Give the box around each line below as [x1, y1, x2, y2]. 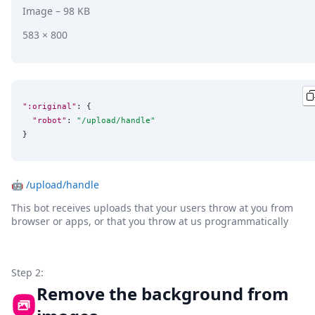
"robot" [32, 115, 67, 126]
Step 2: [11, 265, 44, 279]
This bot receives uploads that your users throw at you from [11, 200, 293, 214]
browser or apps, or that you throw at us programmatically [11, 214, 288, 228]
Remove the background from [37, 281, 289, 305]
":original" [22, 101, 77, 112]
